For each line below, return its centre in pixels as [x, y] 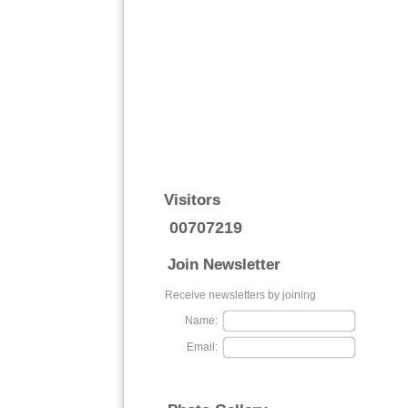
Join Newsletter [224, 265]
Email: [202, 347]
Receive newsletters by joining [240, 295]
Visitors [192, 200]
